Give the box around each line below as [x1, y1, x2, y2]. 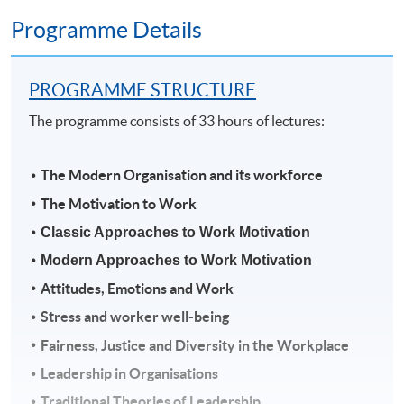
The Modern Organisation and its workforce [41, 167, 324, 184]
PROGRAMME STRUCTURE [29, 80, 257, 101]
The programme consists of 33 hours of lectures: [29, 113, 326, 130]
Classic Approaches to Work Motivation [41, 224, 311, 240]
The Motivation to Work [41, 195, 197, 212]
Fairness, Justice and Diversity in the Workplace [41, 336, 350, 353]
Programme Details [11, 17, 202, 43]
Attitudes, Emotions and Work [41, 280, 234, 297]
